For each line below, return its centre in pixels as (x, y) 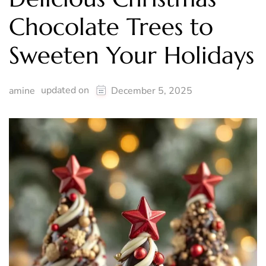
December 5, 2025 (152, 91)
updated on (66, 91)
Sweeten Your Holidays (132, 56)
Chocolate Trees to (111, 27)
